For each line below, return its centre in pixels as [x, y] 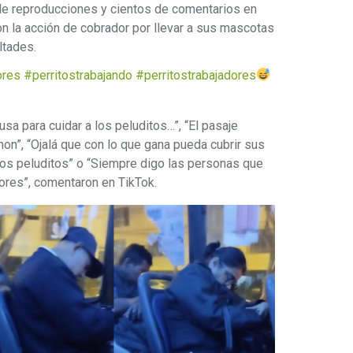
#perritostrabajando [78, 75]
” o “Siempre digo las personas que [166, 163]
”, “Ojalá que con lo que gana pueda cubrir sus [141, 144]
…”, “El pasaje [203, 125]
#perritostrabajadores [196, 75]
